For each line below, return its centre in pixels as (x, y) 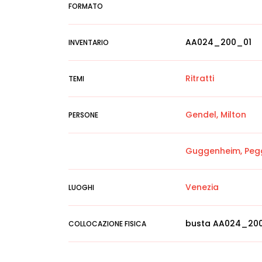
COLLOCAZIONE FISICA (107, 224)
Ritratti (200, 78)
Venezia (202, 187)
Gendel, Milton (216, 115)
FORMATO (86, 6)
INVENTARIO (89, 42)
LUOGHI (81, 187)
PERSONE (83, 115)
